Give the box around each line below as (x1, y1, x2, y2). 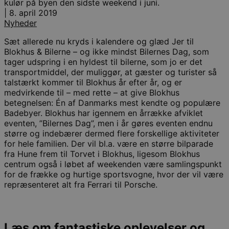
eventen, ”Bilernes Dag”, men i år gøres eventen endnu (4, 118, 213, 128)
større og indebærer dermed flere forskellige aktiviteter (4, 128, 219, 139)
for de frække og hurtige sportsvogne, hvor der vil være (4, 169, 223, 179)
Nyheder (4, 17, 37, 28)
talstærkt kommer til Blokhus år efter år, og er (4, 77, 182, 87)
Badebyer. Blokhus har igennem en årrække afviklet (4, 107, 203, 118)
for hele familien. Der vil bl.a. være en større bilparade (4, 138, 213, 149)
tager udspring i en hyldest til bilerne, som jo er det (4, 56, 202, 67)
